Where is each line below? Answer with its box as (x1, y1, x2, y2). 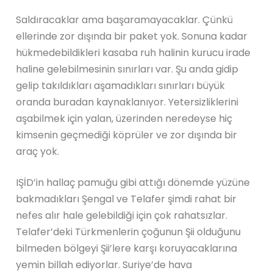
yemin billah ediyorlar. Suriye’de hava (16, 257, 193, 272)
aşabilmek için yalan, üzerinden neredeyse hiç (16, 111, 233, 126)
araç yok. (16, 144, 60, 158)
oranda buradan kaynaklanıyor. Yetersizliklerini (16, 94, 239, 109)
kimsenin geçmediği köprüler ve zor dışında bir (16, 127, 238, 142)
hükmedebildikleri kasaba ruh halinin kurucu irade (16, 45, 251, 60)
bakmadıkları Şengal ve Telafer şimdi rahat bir (16, 191, 237, 206)
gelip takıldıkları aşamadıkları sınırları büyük (16, 78, 225, 93)
